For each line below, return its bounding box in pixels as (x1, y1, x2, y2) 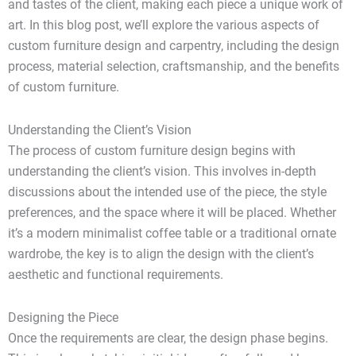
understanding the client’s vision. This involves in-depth (8, 164, 316, 180)
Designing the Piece (8, 310, 118, 326)
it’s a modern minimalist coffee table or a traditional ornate (8, 226, 336, 242)
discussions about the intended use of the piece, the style (8, 184, 327, 200)
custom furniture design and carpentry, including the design (8, 38, 339, 54)
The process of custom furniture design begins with (8, 143, 296, 159)
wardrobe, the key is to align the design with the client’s (8, 246, 314, 262)
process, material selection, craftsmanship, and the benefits (8, 59, 339, 75)
